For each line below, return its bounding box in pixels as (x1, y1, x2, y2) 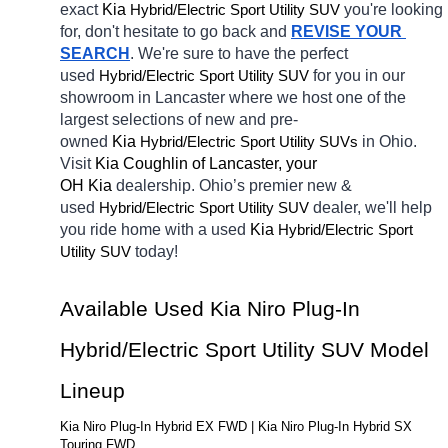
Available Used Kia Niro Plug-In (60, 296, 360, 321)
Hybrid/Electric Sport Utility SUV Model (60, 337, 429, 362)
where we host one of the (229, 88, 406, 106)
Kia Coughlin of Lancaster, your (95, 154, 317, 172)
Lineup (60, 378, 125, 403)
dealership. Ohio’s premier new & (116, 176, 352, 194)
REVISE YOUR (291, 22, 402, 40)
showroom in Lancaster (60, 88, 225, 106)
